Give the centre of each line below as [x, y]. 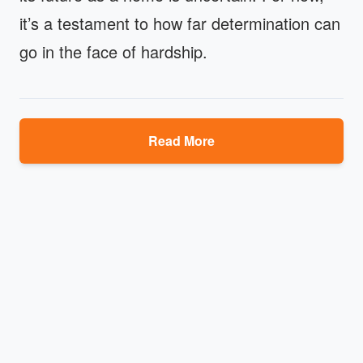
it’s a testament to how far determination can [180, 23]
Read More [181, 141]
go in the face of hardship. [113, 52]
